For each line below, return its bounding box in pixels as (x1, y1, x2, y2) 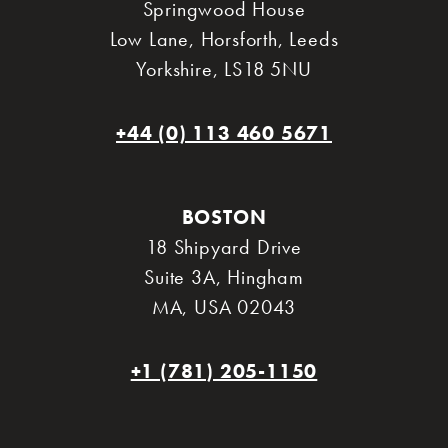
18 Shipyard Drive (146, 233, 302, 260)
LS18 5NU (224, 55, 312, 82)
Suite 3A (144, 263, 216, 290)
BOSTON (181, 203, 267, 230)
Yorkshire (136, 55, 213, 82)
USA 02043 (194, 293, 297, 320)
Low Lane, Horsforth (109, 25, 278, 52)
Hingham (227, 263, 304, 290)
